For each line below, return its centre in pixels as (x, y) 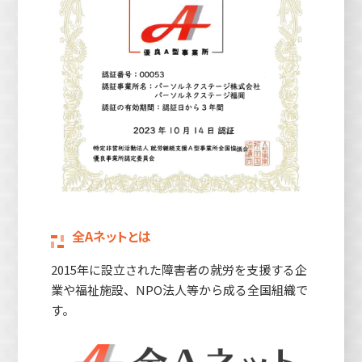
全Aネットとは (111, 237)
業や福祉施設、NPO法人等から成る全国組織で (179, 290)
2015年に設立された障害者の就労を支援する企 (179, 270)
